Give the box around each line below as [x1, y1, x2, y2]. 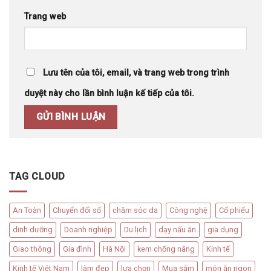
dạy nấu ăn [158, 224, 196, 234]
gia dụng [207, 224, 238, 234]
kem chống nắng [137, 244, 195, 253]
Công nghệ [169, 205, 207, 215]
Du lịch [124, 224, 147, 234]
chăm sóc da [113, 205, 158, 215]
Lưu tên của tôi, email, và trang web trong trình [43, 67, 229, 78]
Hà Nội [103, 244, 126, 253]
